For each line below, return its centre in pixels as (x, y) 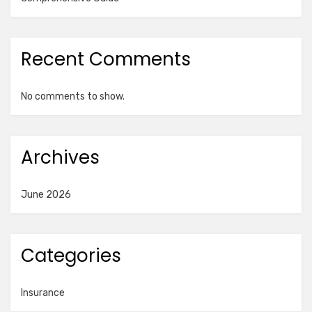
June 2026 (46, 195)
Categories (71, 256)
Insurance (43, 293)
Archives (60, 157)
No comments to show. (73, 96)
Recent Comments (106, 59)
